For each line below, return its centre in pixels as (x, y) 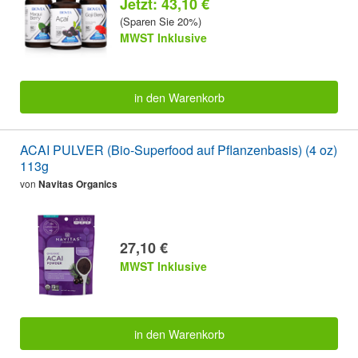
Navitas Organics (78, 183)
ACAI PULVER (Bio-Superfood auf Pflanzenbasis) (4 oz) (179, 149)
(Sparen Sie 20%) (161, 21)
